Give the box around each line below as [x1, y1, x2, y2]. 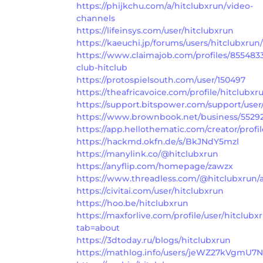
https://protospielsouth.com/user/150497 [76, 74, 245, 85]
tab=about [76, 222, 120, 233]
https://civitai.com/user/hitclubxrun [76, 185, 224, 196]
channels [76, 12, 115, 23]
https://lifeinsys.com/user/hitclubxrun [76, 25, 234, 36]
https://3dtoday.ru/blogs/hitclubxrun [76, 234, 231, 245]
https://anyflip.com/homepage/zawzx [76, 160, 233, 171]
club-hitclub [76, 62, 127, 73]
